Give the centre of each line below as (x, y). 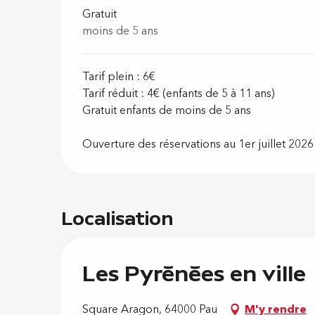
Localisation (117, 218)
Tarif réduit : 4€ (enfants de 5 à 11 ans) (179, 94)
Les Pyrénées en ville (194, 273)
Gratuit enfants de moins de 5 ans (167, 110)
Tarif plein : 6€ (119, 77)
